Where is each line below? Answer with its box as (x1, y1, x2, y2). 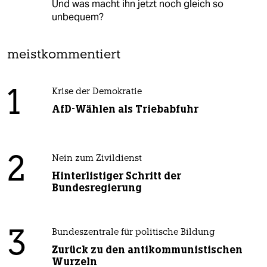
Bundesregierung (51, 181, 142, 195)
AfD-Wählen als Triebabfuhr (51, 103, 198, 116)
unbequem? (51, 11, 104, 24)
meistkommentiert (7, 49, 120, 62)
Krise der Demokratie (51, 88, 142, 97)
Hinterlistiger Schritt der (51, 169, 181, 183)
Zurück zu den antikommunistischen (51, 243, 243, 257)
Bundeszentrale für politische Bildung (51, 228, 215, 238)
